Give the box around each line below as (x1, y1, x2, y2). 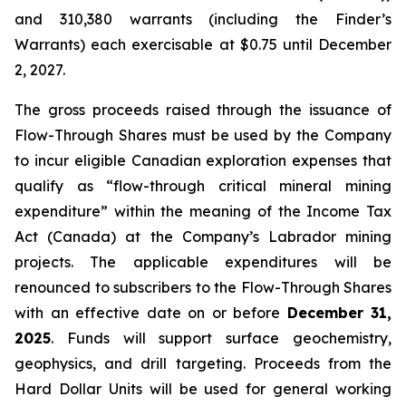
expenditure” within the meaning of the (14, 202, 307, 220)
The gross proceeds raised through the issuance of (14, 101, 391, 119)
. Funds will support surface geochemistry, (51, 329, 391, 347)
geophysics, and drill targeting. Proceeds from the (14, 354, 391, 372)
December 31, (286, 304, 391, 322)
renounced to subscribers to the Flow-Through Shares (14, 278, 391, 296)
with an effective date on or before (14, 304, 287, 322)
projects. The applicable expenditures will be (14, 253, 391, 271)
